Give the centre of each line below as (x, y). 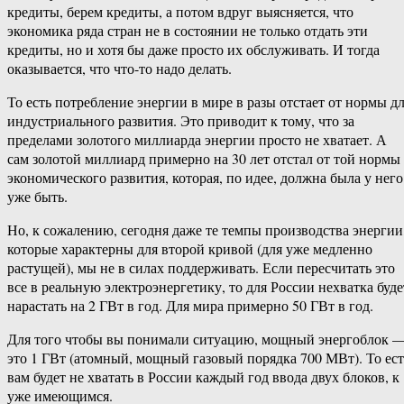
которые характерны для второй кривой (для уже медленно (190, 249)
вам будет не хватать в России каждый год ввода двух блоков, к (203, 377)
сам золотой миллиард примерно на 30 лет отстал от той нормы (204, 159)
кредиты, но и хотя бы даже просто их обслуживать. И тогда (193, 50)
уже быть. (37, 197)
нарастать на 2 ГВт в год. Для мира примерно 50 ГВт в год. (190, 306)
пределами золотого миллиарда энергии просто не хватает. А (197, 140)
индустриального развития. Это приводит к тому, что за (181, 121)
